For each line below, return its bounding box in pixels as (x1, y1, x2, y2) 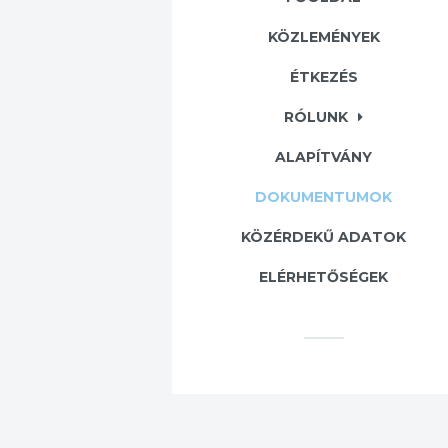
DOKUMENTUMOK (255, 188, 393, 207)
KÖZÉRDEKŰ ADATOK (241, 228, 407, 247)
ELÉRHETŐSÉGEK (259, 268, 389, 287)
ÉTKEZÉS (289, 68, 358, 87)
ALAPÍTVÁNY (275, 148, 373, 167)
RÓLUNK (284, 108, 349, 127)
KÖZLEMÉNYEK (267, 28, 380, 47)
